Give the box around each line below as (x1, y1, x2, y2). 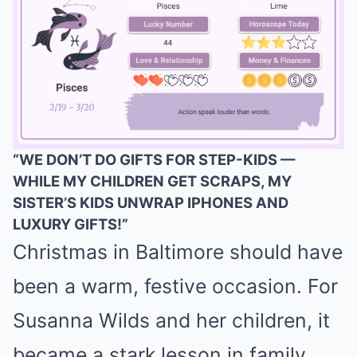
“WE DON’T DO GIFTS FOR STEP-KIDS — (13, 151, 295, 168)
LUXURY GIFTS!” (13, 215, 128, 233)
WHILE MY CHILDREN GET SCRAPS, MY (13, 172, 292, 190)
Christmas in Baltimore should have (13, 240, 343, 264)
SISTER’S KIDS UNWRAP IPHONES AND (13, 194, 288, 211)
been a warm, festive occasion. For (13, 274, 338, 298)
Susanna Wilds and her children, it (13, 308, 330, 332)
